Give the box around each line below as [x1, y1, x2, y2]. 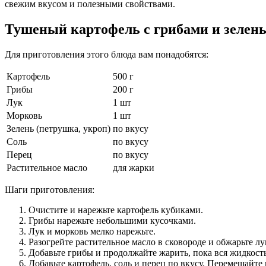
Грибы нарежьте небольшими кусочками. [28, 215, 196, 226]
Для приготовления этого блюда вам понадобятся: [5, 49, 208, 59]
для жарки [113, 162, 154, 173]
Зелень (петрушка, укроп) [7, 123, 110, 134]
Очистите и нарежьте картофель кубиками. [28, 204, 203, 215]
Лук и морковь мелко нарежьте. [28, 226, 156, 236]
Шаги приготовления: [5, 184, 94, 195]
